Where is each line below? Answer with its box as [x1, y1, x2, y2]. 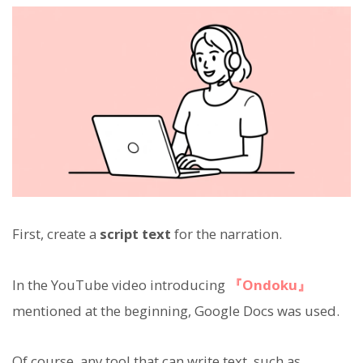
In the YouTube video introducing [12, 275, 228, 294]
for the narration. [171, 224, 282, 244]
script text [100, 224, 171, 244]
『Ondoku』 [228, 275, 311, 294]
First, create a [12, 224, 100, 244]
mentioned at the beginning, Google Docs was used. [12, 301, 340, 320]
